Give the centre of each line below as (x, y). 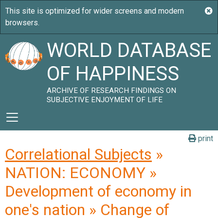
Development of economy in (98, 191)
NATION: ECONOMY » (81, 173)
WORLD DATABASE (129, 50)
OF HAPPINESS (113, 74)
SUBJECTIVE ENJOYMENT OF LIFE (105, 100)
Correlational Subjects (78, 154)
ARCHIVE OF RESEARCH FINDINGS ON (112, 91)
